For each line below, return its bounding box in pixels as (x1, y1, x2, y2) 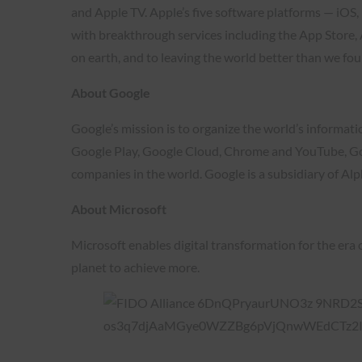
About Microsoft (71, 201, 166, 217)
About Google (71, 85, 150, 100)
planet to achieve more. (71, 259, 200, 275)
